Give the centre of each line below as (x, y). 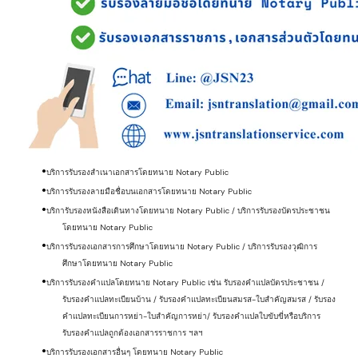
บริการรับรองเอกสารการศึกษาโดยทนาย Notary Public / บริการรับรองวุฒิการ (182, 246)
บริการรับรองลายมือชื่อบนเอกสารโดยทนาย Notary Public (149, 191)
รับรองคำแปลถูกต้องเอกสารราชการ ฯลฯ (133, 332)
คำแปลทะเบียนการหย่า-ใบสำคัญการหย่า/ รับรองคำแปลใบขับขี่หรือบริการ (191, 316)
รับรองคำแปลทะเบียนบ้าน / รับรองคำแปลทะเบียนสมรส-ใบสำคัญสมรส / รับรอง (199, 299)
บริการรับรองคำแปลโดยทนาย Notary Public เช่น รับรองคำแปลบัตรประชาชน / (185, 282)
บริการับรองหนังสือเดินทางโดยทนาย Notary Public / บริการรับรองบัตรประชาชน (188, 210)
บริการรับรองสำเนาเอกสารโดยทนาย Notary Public (137, 172)
